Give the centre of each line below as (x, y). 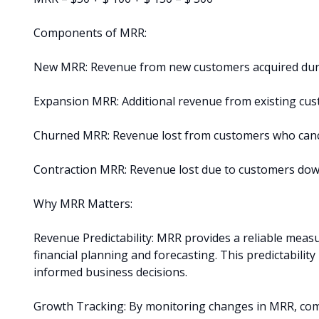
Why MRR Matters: (83, 203)
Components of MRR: (90, 32)
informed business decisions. (110, 272)
